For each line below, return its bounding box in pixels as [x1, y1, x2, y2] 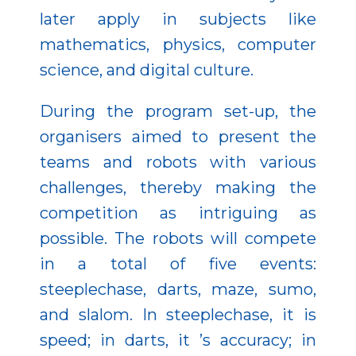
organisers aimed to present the [40, 127, 316, 147]
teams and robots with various [40, 153, 316, 172]
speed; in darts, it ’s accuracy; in [40, 331, 316, 350]
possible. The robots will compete [40, 229, 316, 249]
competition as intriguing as [40, 203, 316, 223]
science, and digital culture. [40, 60, 253, 80]
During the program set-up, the [40, 102, 316, 122]
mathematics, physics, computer [40, 35, 316, 55]
